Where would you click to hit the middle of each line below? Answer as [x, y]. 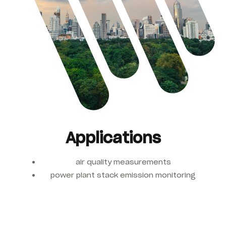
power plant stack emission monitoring [123, 175]
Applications [113, 137]
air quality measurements [123, 162]
